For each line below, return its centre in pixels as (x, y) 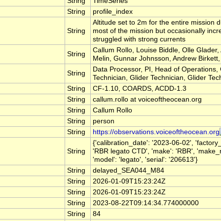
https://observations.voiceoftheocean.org (156, 132)
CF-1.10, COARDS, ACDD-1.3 (140, 89)
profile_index (113, 12)
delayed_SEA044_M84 (129, 171)
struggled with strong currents (139, 39)
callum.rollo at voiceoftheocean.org (147, 100)
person (104, 121)
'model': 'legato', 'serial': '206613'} (145, 160)
